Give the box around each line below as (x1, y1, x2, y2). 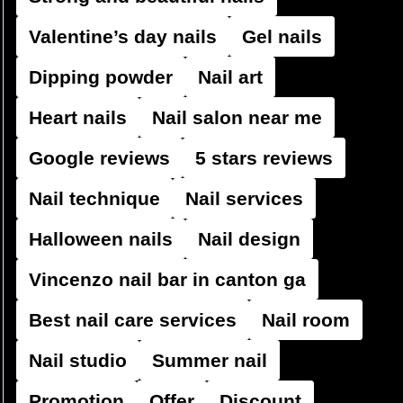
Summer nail (152, 350, 267, 371)
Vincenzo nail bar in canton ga (29, 269, 306, 290)
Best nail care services (29, 309, 237, 330)
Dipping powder (29, 67, 173, 87)
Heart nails (29, 107, 127, 128)
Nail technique (29, 188, 160, 209)
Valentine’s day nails (29, 26, 217, 47)
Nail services (185, 188, 303, 209)
